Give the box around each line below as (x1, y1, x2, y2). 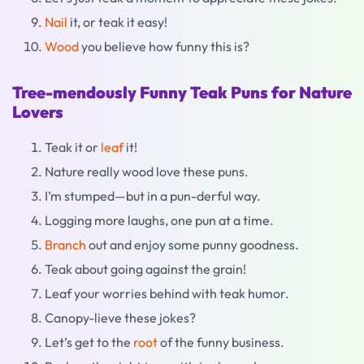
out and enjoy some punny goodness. (86, 236, 299, 253)
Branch (45, 236, 86, 253)
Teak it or (45, 139, 101, 155)
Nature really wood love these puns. (45, 163, 249, 180)
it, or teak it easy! (67, 14, 167, 30)
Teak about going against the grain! (45, 261, 246, 277)
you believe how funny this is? (79, 38, 249, 54)
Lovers (12, 102, 63, 122)
